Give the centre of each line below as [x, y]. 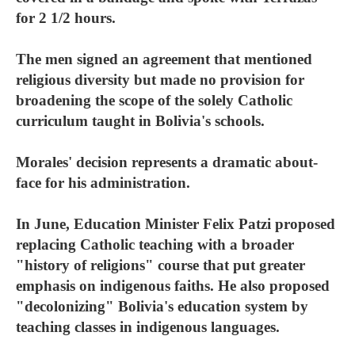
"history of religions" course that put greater [160, 265]
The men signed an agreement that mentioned [164, 59]
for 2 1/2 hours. [66, 18]
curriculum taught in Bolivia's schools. [140, 121]
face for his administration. [103, 183]
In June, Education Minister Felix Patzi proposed [176, 224]
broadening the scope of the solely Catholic [154, 100]
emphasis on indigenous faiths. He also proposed [173, 286]
